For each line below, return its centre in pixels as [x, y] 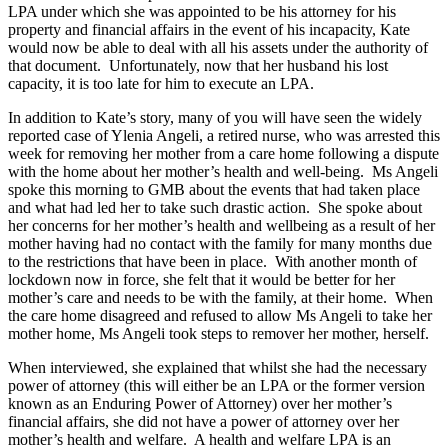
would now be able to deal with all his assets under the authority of [218, 48]
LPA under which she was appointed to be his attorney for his [202, 12]
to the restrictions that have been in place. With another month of [212, 262]
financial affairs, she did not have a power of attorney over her [203, 422]
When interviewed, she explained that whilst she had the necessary [217, 368]
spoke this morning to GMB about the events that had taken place [214, 190]
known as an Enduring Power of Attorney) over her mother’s [200, 404]
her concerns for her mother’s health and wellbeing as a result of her [221, 226]
